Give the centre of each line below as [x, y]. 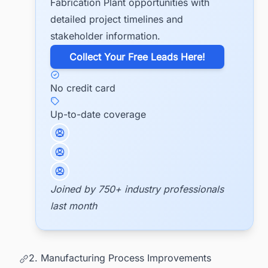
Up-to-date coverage [98, 114]
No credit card [83, 88]
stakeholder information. [105, 36]
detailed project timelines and [117, 19]
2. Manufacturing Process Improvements [120, 258]
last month [74, 206]
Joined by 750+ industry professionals [137, 189]
